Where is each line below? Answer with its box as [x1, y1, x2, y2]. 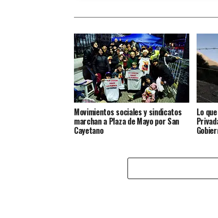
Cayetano [74, 124, 104, 136]
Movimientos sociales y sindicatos [74, 106, 182, 118]
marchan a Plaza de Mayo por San [74, 115, 180, 127]
